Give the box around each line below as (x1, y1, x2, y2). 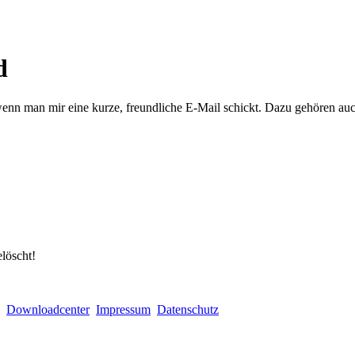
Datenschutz (157, 302, 219, 316)
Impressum (96, 302, 151, 316)
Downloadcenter (6, 302, 90, 316)
